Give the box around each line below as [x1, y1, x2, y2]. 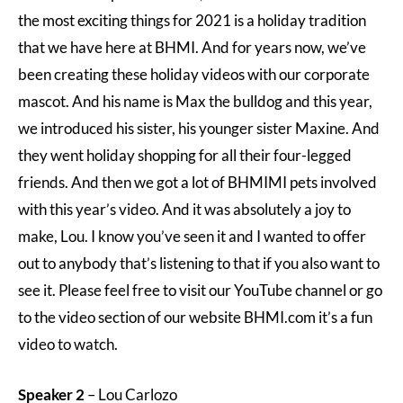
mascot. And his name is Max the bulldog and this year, [18, 92, 372, 111]
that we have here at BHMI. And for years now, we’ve [18, 38, 366, 57]
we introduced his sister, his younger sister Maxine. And [18, 119, 380, 138]
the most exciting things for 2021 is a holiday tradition [18, 11, 366, 30]
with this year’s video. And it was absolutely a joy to [18, 200, 351, 219]
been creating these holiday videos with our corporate [18, 65, 370, 84]
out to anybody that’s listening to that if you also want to [18, 254, 380, 273]
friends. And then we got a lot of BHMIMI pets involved [18, 173, 377, 192]
